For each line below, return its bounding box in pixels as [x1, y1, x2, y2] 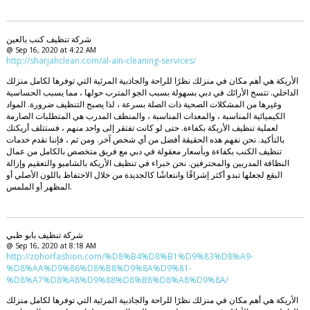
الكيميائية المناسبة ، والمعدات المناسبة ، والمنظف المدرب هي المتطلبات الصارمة [6, 109, 285, 122]
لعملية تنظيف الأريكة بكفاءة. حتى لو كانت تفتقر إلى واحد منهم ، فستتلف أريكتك [6, 121, 278, 134]
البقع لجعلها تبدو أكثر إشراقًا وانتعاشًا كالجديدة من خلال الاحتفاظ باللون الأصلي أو [6, 168, 282, 181]
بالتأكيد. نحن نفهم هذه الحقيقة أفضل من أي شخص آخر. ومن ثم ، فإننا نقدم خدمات [6, 133, 284, 145]
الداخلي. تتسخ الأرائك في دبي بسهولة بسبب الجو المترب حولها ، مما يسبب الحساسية [6, 86, 298, 98]
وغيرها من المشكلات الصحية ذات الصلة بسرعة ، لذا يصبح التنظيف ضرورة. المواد [6, 98, 282, 110]
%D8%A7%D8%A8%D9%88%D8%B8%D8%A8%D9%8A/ [6, 274, 228, 286]
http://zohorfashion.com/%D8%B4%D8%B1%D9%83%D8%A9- [6, 250, 253, 263]
